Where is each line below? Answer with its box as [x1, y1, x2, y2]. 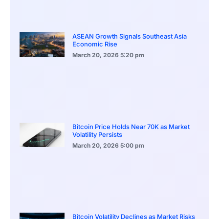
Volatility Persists [72, 131, 122, 139]
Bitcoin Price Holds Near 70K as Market [72, 123, 190, 131]
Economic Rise [72, 40, 117, 48]
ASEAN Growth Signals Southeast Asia [72, 32, 187, 41]
